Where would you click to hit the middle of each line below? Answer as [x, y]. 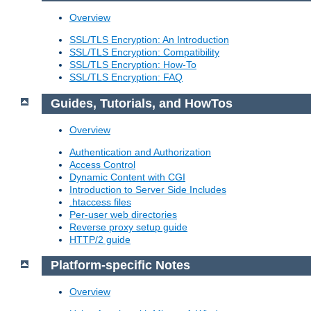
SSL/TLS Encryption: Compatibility [144, 52]
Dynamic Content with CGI [127, 177]
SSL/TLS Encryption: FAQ [126, 77]
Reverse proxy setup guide [128, 227]
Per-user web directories [123, 214]
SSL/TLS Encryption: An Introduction [149, 40]
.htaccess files [100, 202]
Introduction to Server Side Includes [148, 189]
